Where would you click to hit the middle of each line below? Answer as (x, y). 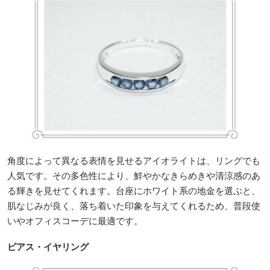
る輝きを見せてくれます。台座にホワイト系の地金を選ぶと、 (134, 190)
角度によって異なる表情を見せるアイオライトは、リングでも (134, 160)
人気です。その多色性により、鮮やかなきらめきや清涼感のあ (134, 175)
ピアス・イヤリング (48, 246)
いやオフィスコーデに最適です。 (75, 220)
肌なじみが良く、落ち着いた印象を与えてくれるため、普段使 (134, 205)
